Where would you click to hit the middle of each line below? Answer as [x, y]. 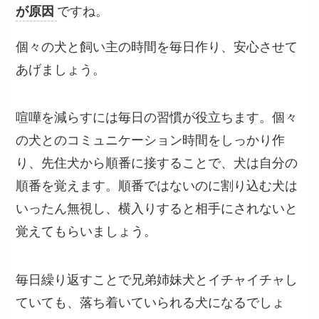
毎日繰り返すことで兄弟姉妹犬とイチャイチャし [157, 280]
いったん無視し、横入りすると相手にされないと [157, 209]
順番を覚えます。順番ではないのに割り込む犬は [157, 186]
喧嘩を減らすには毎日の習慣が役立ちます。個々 [157, 118]
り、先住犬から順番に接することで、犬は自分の [157, 163]
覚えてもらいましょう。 [87, 232]
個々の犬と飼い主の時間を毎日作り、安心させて [157, 47]
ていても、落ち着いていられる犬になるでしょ [151, 303]
